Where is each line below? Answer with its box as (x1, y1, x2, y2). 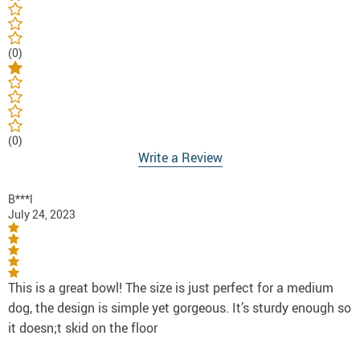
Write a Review (137, 149, 223, 167)
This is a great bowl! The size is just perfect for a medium (8, 279, 333, 297)
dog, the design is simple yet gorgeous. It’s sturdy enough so (8, 299, 351, 317)
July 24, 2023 (8, 207, 76, 223)
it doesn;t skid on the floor (8, 319, 157, 337)
